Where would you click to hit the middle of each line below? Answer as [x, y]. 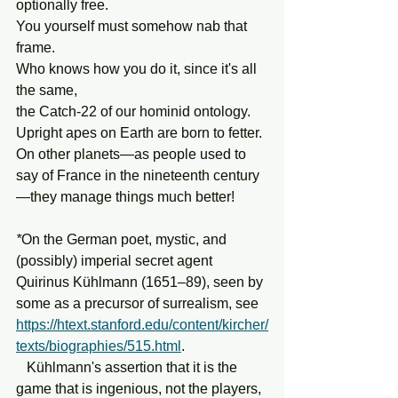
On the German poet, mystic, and [126, 239]
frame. [36, 48]
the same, [47, 90]
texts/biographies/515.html [99, 346]
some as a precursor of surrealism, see [139, 303]
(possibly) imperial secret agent [116, 261]
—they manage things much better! [125, 197]
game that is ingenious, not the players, [140, 389]
